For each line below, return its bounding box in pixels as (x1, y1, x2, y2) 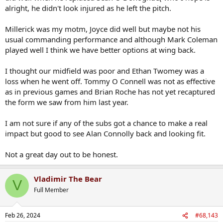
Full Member (34, 185, 69, 194)
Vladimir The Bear (34, 173, 102, 184)
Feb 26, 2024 (5, 211, 40, 220)
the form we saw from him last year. (5, 97, 128, 107)
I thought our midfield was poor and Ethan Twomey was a (5, 65, 204, 76)
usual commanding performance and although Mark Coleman (5, 34, 218, 44)
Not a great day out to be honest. (5, 149, 118, 159)
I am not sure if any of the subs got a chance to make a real (5, 117, 208, 128)
